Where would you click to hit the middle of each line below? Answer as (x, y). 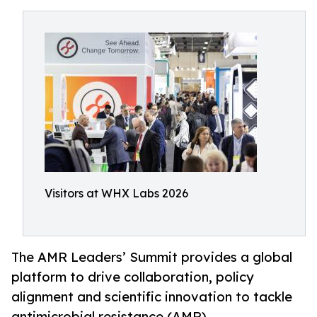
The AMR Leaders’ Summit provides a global (152, 257)
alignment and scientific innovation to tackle (152, 297)
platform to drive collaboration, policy (133, 277)
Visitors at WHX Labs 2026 (116, 193)
